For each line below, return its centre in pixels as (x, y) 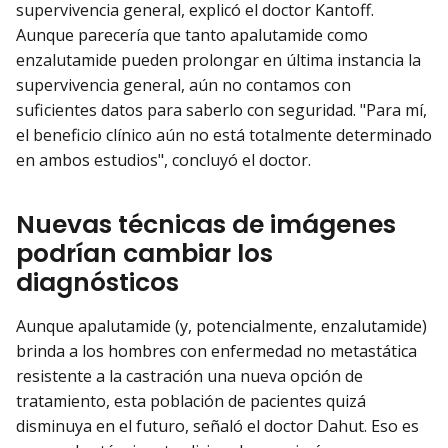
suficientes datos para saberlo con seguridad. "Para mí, (221, 109)
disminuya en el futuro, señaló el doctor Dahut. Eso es (217, 425)
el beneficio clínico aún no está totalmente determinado (224, 134)
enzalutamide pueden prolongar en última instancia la (218, 59)
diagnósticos (97, 283)
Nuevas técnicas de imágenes (206, 225)
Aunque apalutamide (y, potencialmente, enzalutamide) (221, 325)
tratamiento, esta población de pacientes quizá (191, 400)
